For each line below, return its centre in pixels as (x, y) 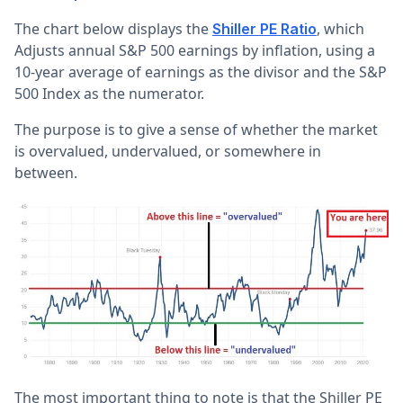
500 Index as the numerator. (109, 94)
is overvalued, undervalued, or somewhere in (168, 152)
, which (340, 29)
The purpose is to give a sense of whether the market (196, 130)
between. (48, 173)
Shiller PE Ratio (264, 29)
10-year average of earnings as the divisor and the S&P (201, 72)
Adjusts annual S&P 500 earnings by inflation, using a (195, 51)
